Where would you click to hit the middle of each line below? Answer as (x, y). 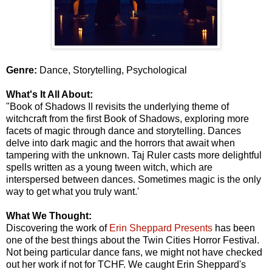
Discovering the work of (58, 228)
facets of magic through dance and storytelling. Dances (124, 131)
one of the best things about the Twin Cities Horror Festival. (133, 240)
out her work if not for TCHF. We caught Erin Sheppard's (126, 265)
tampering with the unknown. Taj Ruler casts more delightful (134, 155)
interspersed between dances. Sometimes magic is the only (134, 180)
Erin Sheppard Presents (161, 228)
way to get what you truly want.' (73, 192)
